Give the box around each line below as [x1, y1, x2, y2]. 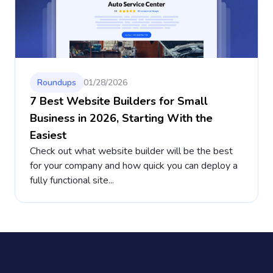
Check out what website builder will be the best [30, 144, 233, 158]
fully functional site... [30, 173, 114, 187]
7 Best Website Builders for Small [30, 93, 208, 108]
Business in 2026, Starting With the [30, 110, 213, 126]
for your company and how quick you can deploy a [30, 158, 238, 172]
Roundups [37, 76, 76, 88]
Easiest [30, 127, 66, 143]
